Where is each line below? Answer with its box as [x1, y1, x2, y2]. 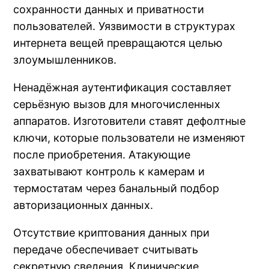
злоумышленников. [13, 53, 117, 66]
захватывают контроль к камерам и [13, 165, 205, 178]
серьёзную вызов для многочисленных [13, 97, 221, 110]
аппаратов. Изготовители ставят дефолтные [13, 114, 246, 127]
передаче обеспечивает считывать [13, 243, 199, 256]
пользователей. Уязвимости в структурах [13, 19, 236, 32]
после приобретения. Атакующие [13, 148, 191, 161]
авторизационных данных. [13, 198, 154, 211]
